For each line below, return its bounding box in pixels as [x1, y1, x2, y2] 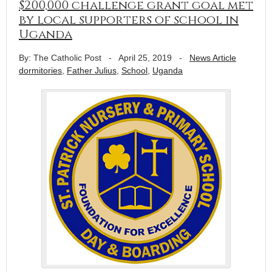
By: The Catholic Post [19, 52, 101, 63]
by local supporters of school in [19, 11, 239, 28]
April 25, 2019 [118, 52, 172, 63]
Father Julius [67, 65, 117, 75]
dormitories [19, 65, 62, 75]
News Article [189, 52, 236, 63]
